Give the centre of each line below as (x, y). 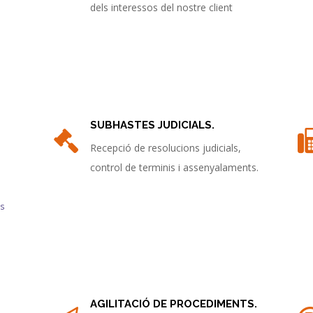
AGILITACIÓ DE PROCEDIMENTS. (173, 304)
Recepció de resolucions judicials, (165, 148)
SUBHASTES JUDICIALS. (152, 125)
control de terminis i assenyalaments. (174, 167)
